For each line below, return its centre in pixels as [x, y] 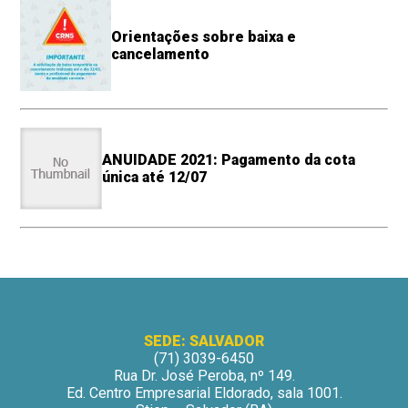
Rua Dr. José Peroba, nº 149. [204, 375]
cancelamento [161, 54]
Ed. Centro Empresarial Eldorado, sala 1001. [204, 393]
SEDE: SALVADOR [204, 341]
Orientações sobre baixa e [204, 36]
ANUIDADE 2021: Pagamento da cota [229, 159]
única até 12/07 [155, 177]
